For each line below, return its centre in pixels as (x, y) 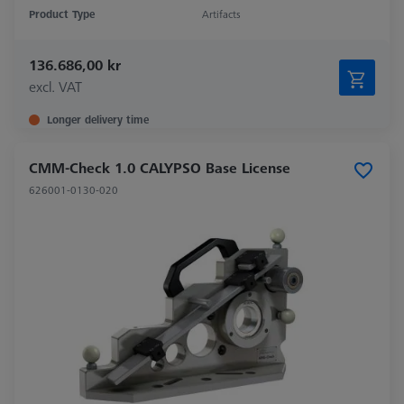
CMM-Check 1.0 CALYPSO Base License (160, 168)
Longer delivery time (98, 120)
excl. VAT (55, 87)
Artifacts (221, 14)
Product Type (62, 14)
